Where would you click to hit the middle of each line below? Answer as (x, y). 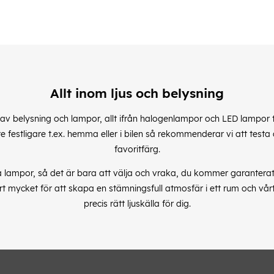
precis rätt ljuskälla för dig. (137, 204)
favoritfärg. (137, 150)
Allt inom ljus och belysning (137, 93)
